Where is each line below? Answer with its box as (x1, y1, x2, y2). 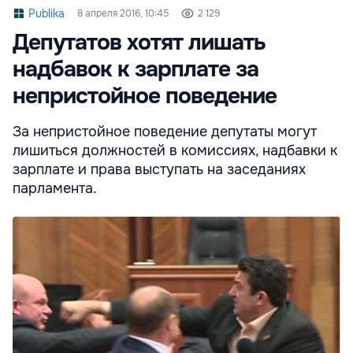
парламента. (13, 179, 97, 197)
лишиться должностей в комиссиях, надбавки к (13, 141, 337, 159)
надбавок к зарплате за (13, 54, 258, 84)
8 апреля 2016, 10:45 (77, 6, 169, 20)
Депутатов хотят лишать (13, 28, 266, 57)
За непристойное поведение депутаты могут (13, 122, 317, 140)
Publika (28, 6, 65, 20)
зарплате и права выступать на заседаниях (13, 160, 306, 178)
